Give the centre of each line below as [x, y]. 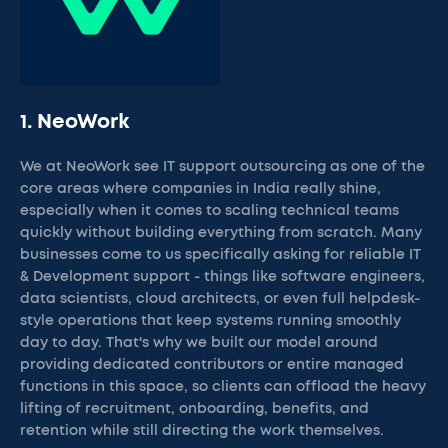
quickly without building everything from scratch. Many [221, 233]
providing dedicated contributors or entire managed [212, 365]
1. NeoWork [74, 122]
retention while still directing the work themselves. [202, 431]
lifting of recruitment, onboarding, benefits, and [194, 409]
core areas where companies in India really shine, [200, 189]
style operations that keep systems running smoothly [210, 321]
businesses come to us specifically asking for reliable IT [220, 255]
